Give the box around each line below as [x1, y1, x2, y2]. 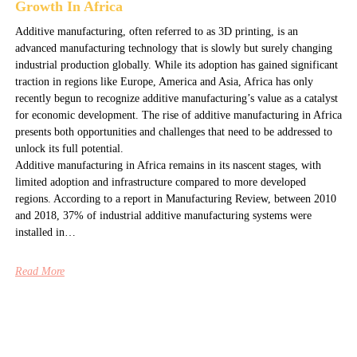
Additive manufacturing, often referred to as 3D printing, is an [14, 25, 298, 37]
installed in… [14, 226, 76, 238]
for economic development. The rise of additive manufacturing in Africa [14, 108, 342, 121]
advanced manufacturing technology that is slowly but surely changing [14, 41, 332, 54]
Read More [14, 265, 65, 277]
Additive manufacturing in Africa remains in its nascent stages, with [14, 159, 321, 171]
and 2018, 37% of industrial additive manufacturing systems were [14, 209, 312, 222]
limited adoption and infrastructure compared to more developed [14, 175, 306, 188]
